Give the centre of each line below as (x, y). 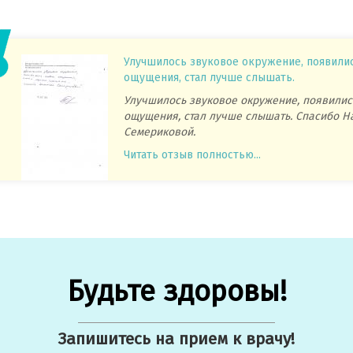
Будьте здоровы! (176, 291)
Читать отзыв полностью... (192, 154)
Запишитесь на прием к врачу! (176, 338)
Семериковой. (161, 132)
